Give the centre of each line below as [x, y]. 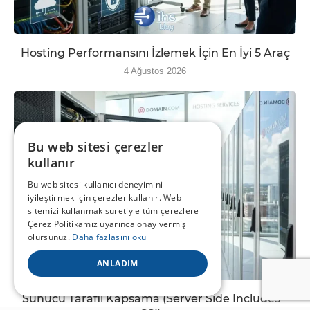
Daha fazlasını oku [109, 237]
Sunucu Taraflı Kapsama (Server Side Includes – [155, 298]
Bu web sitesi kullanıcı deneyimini [95, 184]
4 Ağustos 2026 [155, 71]
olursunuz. [50, 237]
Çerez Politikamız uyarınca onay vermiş [107, 224]
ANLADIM [118, 263]
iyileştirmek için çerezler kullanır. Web [105, 198]
